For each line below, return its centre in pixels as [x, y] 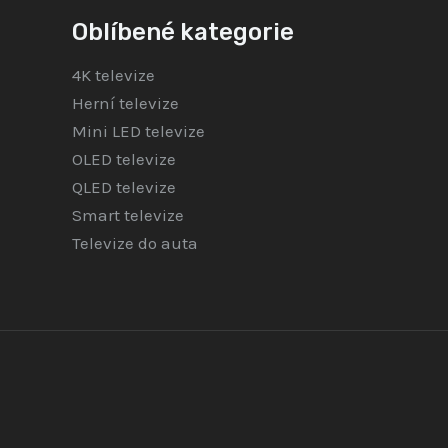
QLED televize [124, 187]
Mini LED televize [138, 131]
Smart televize [128, 215]
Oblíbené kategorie [183, 32]
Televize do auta [135, 243]
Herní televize [125, 103]
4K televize [113, 75]
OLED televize [124, 159]
